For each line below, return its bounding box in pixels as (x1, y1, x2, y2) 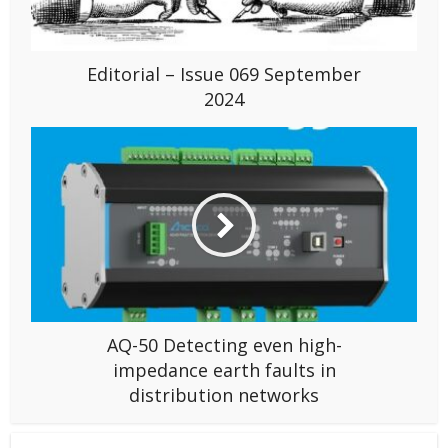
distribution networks (129, 383, 319, 408)
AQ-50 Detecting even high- (106, 333, 342, 358)
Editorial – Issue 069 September (87, 62, 361, 87)
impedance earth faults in (112, 358, 336, 383)
